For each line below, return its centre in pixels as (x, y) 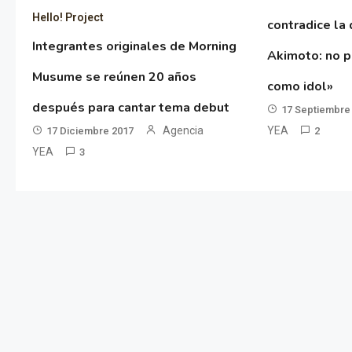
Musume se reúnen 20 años (114, 77)
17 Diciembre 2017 (90, 131)
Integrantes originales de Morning (134, 47)
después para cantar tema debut (130, 108)
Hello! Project (68, 18)
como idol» (301, 86)
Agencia (183, 131)
